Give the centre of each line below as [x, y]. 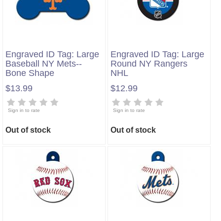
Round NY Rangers [149, 64]
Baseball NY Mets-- [44, 64]
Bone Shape [30, 73]
